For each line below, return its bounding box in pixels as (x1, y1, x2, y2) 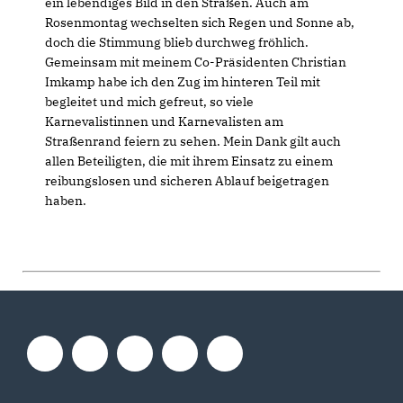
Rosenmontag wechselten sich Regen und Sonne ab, (45, 14, 354, 31)
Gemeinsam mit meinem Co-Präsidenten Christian (45, 54, 346, 70)
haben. (45, 193, 86, 209)
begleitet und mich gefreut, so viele (45, 94, 254, 110)
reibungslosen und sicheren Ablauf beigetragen (45, 173, 329, 189)
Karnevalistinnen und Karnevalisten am (45, 113, 283, 130)
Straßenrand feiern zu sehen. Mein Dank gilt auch (45, 133, 341, 149)
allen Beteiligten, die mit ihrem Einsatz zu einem (45, 153, 333, 169)
